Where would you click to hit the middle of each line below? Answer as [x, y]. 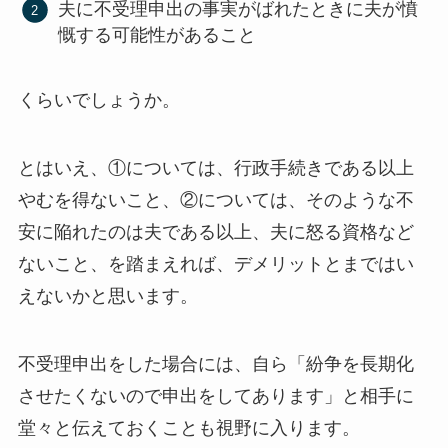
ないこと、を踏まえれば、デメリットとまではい [215, 264]
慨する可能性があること [157, 35]
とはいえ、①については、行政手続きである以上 [215, 168]
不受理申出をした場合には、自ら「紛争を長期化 [215, 363]
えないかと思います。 [107, 296]
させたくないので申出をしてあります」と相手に [215, 395]
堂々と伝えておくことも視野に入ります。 [188, 427]
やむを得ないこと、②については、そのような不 [215, 200]
